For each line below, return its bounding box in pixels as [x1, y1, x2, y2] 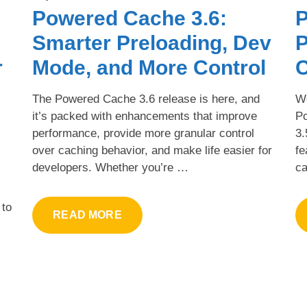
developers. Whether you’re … [32, 160, 189, 174]
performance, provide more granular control [32, 126, 255, 140]
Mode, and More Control [32, 56, 267, 79]
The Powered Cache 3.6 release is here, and [32, 92, 260, 106]
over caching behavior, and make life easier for [32, 143, 273, 157]
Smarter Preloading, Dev [32, 31, 272, 54]
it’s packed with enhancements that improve [32, 109, 258, 123]
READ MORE [53, 208, 122, 221]
